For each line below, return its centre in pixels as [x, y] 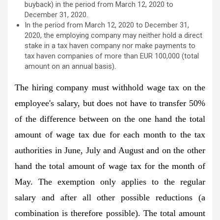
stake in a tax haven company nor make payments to [110, 45]
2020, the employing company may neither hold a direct [113, 35]
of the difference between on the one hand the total [110, 119]
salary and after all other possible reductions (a [110, 197]
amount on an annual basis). [70, 66]
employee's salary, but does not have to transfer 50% [110, 103]
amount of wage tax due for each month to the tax [110, 134]
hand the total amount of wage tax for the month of [110, 166]
